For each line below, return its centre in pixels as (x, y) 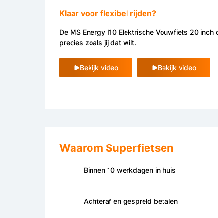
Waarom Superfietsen (117, 148)
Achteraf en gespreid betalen (131, 201)
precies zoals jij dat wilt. (98, 43)
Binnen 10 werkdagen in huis (130, 170)
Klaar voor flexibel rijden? (108, 13)
